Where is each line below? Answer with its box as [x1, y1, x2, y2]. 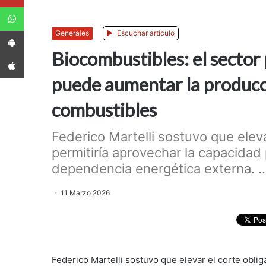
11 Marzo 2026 [61, 188, 110, 198]
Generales [55, 28, 89, 38]
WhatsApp [24, 2, 62, 12]
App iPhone [24, 50, 49, 59]
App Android [24, 26, 53, 36]
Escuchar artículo [115, 28, 175, 38]
